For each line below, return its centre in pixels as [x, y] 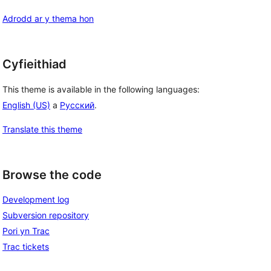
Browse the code [52, 175]
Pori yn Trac [26, 231]
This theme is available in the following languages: [101, 89]
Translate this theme [42, 129]
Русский [77, 105]
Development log [36, 200]
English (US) [26, 105]
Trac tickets [26, 247]
